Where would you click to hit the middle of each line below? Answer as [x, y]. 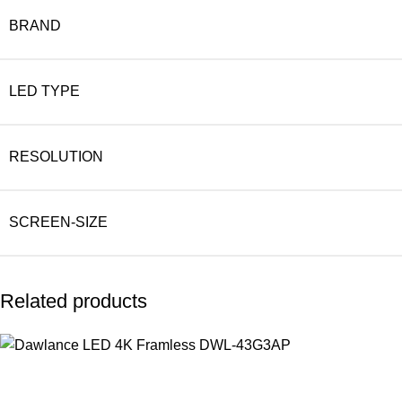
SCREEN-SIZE [58, 222]
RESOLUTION [56, 156]
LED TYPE [44, 91]
